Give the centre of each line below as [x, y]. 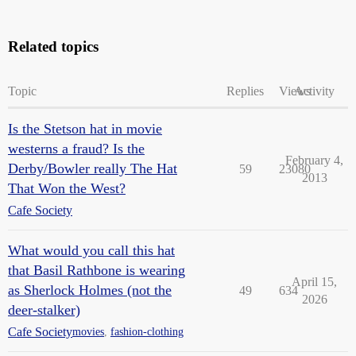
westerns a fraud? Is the [76, 148]
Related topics [53, 46]
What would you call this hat [91, 250]
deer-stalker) [44, 310]
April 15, [314, 281]
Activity [314, 91]
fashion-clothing [147, 332]
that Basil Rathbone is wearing [97, 270]
